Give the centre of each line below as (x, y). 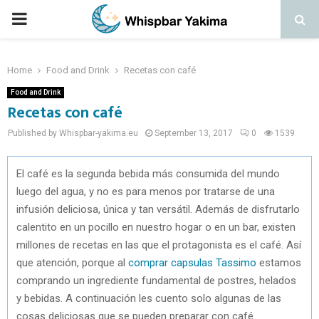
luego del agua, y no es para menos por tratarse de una (146, 191)
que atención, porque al (72, 262)
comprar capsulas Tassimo (192, 262)
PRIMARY (47, 19)
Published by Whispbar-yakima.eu (73, 133)
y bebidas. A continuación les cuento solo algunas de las (149, 298)
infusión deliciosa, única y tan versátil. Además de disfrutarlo (158, 209)
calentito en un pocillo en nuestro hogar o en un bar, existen (156, 227)
